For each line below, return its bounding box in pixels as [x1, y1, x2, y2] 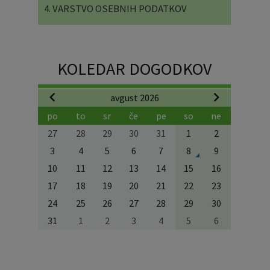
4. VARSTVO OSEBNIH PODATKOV [43, 1, 187, 15]
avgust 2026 [110, 91, 159, 104]
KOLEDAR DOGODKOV [57, 57, 212, 80]
